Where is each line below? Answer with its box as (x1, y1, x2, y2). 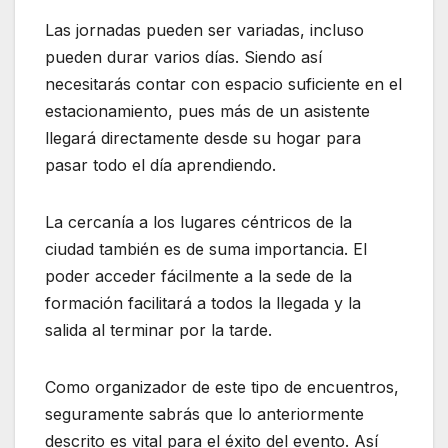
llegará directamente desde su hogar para (45, 127, 361, 148)
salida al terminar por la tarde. (45, 319, 272, 340)
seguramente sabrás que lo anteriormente (45, 403, 364, 424)
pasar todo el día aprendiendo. (45, 154, 276, 175)
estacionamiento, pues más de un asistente (45, 100, 370, 121)
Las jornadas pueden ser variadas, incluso (45, 19, 364, 40)
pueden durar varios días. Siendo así (45, 46, 322, 67)
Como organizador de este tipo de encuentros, (45, 376, 399, 397)
